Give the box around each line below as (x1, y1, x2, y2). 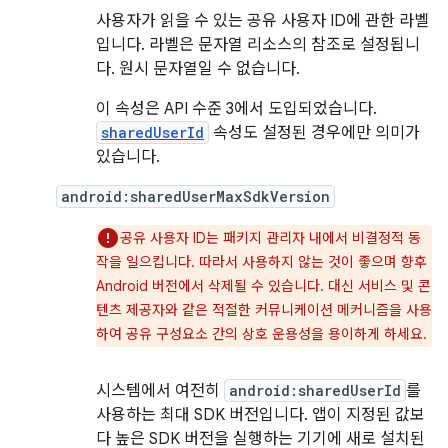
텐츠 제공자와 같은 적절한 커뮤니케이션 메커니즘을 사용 (96, 301, 432, 319)
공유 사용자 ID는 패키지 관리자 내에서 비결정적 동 (120, 229, 421, 247)
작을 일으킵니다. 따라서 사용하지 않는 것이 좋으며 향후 (96, 253, 427, 271)
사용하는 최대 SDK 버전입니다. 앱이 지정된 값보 (96, 405, 425, 425)
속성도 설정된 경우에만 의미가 (209, 123, 420, 143)
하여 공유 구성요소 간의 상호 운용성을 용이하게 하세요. (96, 325, 427, 343)
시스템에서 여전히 (96, 381, 224, 401)
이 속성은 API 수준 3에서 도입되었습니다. (96, 99, 377, 119)
